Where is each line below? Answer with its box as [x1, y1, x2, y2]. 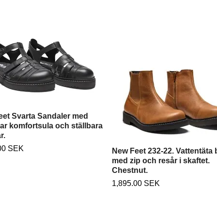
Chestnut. [112, 166, 148, 174]
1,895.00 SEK [112, 179, 160, 187]
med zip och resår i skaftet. [112, 156, 210, 165]
